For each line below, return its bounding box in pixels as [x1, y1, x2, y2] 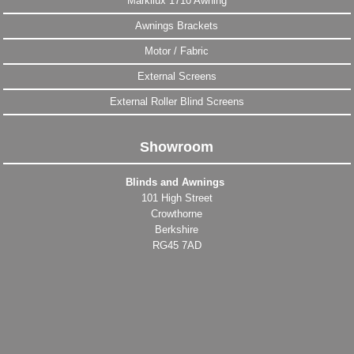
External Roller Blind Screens [109, 96, 244, 108]
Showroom [140, 139, 214, 156]
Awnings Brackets [135, 20, 219, 32]
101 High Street [141, 192, 213, 205]
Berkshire [155, 224, 199, 236]
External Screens [137, 70, 217, 83]
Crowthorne [151, 208, 203, 220]
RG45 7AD [152, 239, 201, 252]
